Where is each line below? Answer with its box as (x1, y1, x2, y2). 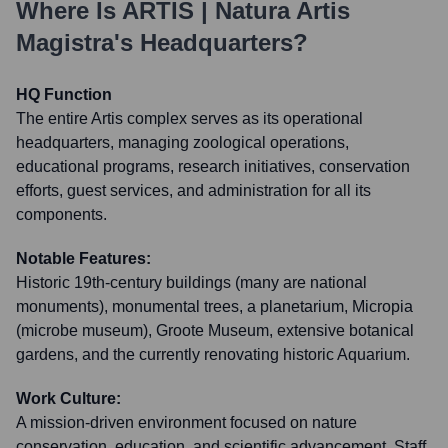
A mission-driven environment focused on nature (16, 414, 357, 431)
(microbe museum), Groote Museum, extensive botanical (16, 322, 414, 339)
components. (16, 206, 107, 223)
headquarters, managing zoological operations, (16, 134, 349, 151)
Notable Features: (16, 250, 151, 267)
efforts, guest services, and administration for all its (16, 182, 371, 199)
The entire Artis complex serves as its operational (16, 110, 363, 127)
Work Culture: (16, 390, 121, 407)
